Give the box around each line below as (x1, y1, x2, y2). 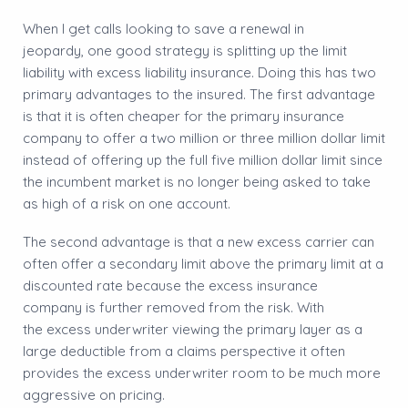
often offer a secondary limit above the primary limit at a (23, 254, 383, 272)
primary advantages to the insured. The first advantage (23, 85, 375, 103)
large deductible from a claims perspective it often (23, 342, 345, 360)
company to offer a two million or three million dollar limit (23, 128, 385, 147)
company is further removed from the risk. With (23, 298, 324, 316)
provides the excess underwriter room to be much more (23, 363, 381, 382)
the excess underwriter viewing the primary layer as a (23, 320, 362, 338)
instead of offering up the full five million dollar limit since (23, 150, 382, 168)
